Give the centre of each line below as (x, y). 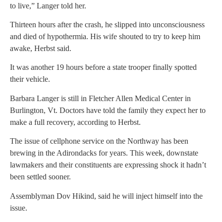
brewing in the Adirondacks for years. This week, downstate (104, 153)
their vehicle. (30, 79)
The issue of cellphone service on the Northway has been (99, 141)
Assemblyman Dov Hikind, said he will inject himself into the (106, 196)
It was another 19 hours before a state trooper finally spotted (103, 67)
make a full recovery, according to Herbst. (75, 122)
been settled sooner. (40, 177)
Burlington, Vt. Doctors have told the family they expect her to (108, 110)
